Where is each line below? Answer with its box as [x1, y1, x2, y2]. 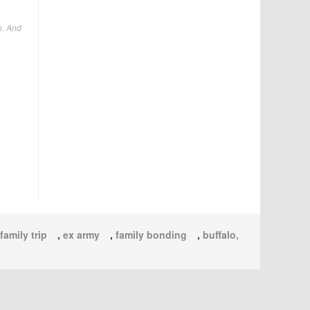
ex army [63, 228, 100, 242]
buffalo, [203, 228, 239, 242]
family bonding [116, 228, 187, 242]
